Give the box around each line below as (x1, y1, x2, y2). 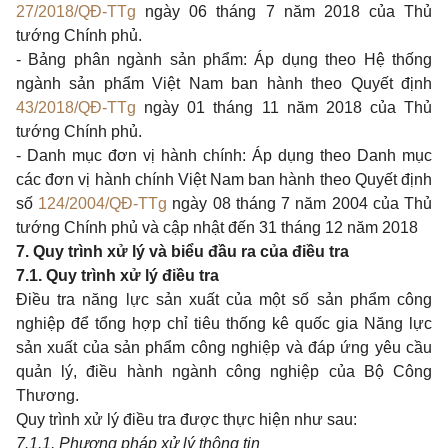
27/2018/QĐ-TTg (16, 3, 136, 20)
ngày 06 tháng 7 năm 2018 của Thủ (136, 3, 432, 20)
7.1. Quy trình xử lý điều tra (16, 267, 219, 284)
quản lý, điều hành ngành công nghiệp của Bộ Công (16, 363, 432, 380)
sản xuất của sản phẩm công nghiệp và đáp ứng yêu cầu (16, 339, 432, 356)
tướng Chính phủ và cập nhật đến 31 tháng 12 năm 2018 (16, 219, 418, 236)
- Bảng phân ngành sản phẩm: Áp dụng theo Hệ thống (16, 51, 432, 68)
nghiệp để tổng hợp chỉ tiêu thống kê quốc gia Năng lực (16, 315, 432, 332)
